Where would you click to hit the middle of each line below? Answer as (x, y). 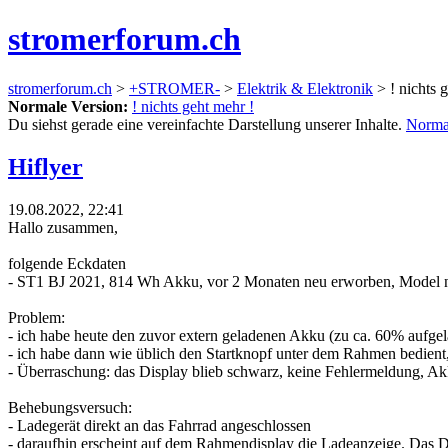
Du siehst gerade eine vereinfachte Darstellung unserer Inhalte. (207, 124)
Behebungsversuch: (70, 407)
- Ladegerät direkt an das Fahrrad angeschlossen (159, 425)
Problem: (36, 317)
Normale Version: (68, 106)
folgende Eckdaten (67, 263)
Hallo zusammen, (63, 227)
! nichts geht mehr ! (193, 106)
